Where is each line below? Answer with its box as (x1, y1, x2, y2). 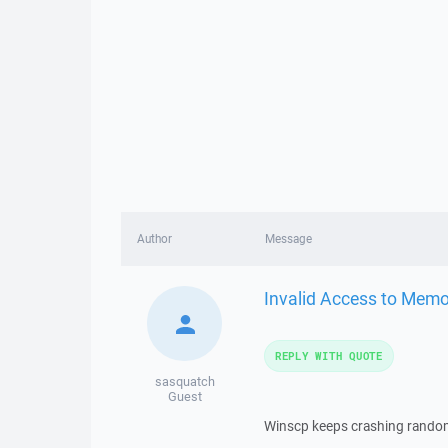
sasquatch (154, 373, 215, 390)
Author (137, 231, 172, 246)
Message (264, 231, 312, 246)
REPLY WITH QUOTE (274, 348, 383, 363)
